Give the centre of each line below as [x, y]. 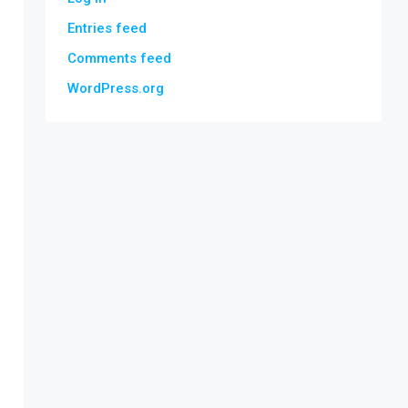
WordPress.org [116, 88]
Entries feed [107, 28]
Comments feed [119, 58]
